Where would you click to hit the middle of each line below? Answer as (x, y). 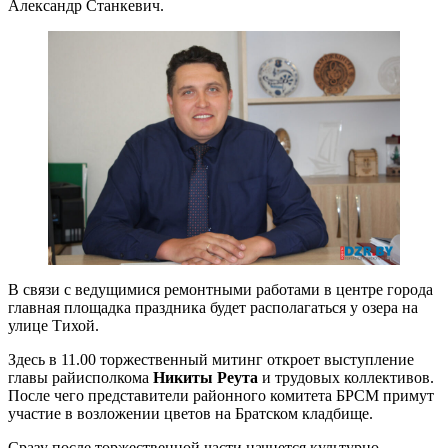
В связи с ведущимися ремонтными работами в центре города (220, 290)
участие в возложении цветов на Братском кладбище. (190, 414)
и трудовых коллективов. (346, 378)
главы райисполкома (80, 378)
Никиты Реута (205, 378)
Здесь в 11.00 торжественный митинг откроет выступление (211, 360)
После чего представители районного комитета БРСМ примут (221, 396)
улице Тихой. (53, 326)
